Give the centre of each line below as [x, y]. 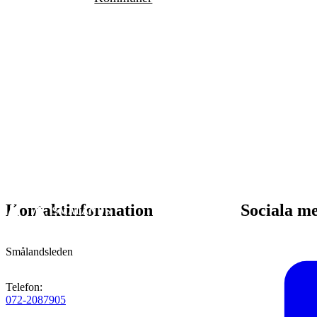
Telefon [23, 287]
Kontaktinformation [79, 211]
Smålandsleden [39, 252]
